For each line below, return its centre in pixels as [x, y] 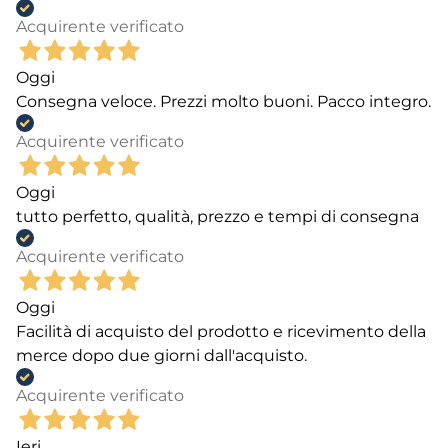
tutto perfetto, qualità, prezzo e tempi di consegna [217, 216]
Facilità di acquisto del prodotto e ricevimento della [221, 331]
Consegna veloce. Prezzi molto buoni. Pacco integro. [223, 101]
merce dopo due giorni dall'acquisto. [161, 355]
